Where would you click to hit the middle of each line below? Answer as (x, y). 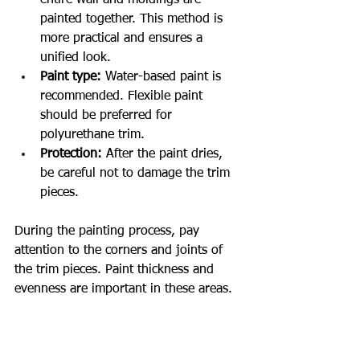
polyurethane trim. (92, 135)
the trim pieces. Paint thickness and (116, 270)
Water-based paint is (163, 77)
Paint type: (71, 77)
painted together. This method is (133, 19)
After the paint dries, (164, 154)
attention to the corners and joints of (121, 250)
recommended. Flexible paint (123, 96)
